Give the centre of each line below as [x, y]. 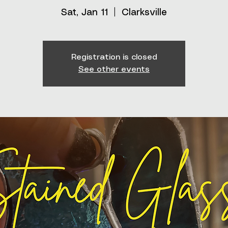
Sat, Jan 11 [84, 13]
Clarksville [144, 13]
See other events [114, 69]
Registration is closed [114, 57]
